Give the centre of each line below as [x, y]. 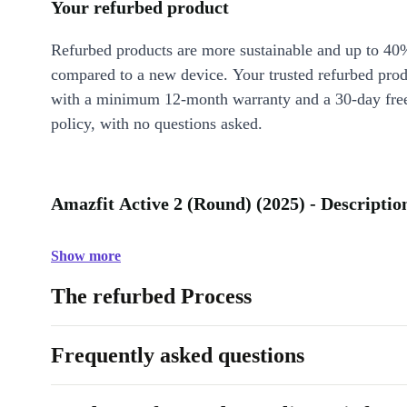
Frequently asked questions [178, 355]
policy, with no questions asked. [157, 124]
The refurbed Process [151, 296]
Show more [86, 256]
